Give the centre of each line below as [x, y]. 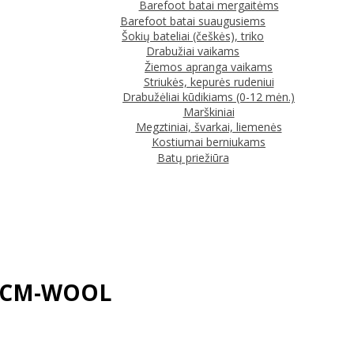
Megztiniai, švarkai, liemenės [209, 126]
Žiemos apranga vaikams [209, 66]
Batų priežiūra [193, 157]
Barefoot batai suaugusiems [193, 21]
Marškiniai [209, 111]
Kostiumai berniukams [209, 141]
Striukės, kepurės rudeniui [209, 81]
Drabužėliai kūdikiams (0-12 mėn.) [209, 96]
